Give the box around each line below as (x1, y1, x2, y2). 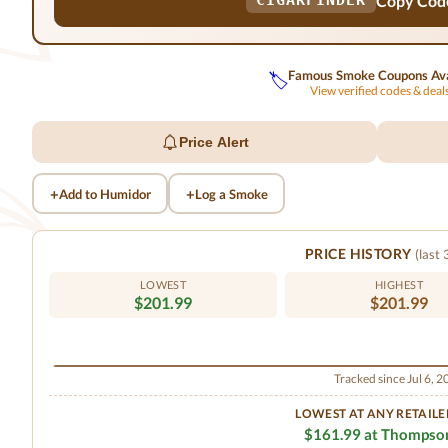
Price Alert (178, 134, 249, 150)
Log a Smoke (194, 185, 268, 202)
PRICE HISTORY (305, 245, 415, 262)
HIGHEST (374, 278, 424, 291)
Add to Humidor (58, 185, 151, 202)
